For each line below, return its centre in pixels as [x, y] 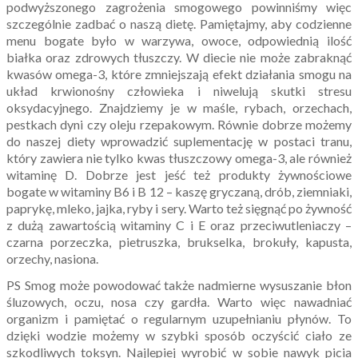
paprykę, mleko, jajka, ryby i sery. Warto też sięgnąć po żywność [179, 209]
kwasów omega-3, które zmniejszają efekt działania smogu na [179, 74]
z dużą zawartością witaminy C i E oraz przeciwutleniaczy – [179, 225]
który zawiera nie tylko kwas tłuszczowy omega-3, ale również [179, 158]
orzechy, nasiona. [52, 259]
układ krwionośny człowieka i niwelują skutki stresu [179, 91]
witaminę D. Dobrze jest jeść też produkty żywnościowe [179, 175]
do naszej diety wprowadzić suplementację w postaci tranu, [179, 141]
